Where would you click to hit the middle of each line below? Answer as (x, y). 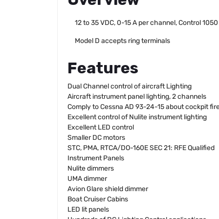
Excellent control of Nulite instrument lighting (137, 117)
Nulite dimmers (91, 168)
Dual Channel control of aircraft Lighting (130, 86)
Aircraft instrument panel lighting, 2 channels (137, 97)
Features (103, 68)
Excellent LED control (101, 127)
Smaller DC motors (96, 138)
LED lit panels (88, 209)
